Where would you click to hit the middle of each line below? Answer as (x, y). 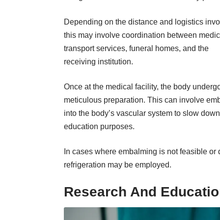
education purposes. (99, 126)
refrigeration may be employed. (119, 165)
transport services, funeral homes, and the (136, 48)
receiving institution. (99, 61)
